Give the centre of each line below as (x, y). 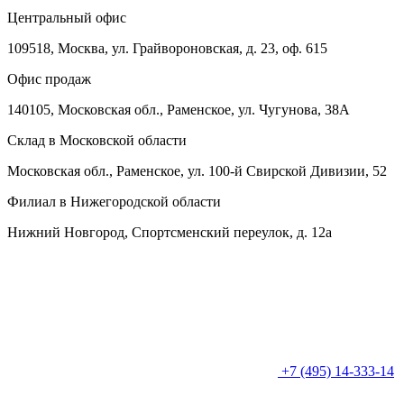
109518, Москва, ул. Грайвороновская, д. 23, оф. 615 (167, 49)
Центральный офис (67, 18)
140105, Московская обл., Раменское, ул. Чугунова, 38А (179, 110)
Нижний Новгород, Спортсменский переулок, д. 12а (170, 233)
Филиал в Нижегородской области (114, 202)
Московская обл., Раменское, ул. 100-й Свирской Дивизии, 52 (197, 171)
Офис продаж (49, 79)
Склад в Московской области (97, 141)
